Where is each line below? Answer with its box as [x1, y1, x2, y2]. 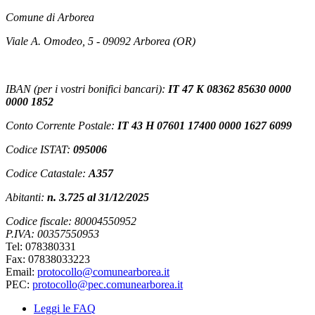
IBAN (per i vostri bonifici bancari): [6, 82, 168, 95]
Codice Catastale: [6, 167, 89, 179]
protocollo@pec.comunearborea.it [32, 278, 183, 290]
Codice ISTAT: [6, 143, 73, 155]
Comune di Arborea [6, 11, 94, 23]
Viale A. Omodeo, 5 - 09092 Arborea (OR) [6, 34, 195, 47]
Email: [6, 265, 37, 278]
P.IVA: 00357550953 [6, 227, 99, 240]
